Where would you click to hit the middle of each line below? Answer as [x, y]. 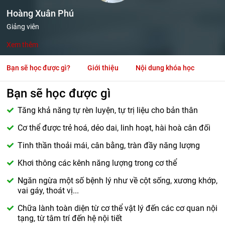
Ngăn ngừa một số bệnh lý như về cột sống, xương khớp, [118, 181]
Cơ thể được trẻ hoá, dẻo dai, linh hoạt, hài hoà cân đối [114, 128]
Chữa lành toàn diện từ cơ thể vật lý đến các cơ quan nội [118, 208]
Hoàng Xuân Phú [40, 13]
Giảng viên [23, 27]
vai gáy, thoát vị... [48, 191]
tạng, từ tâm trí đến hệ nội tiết [70, 218]
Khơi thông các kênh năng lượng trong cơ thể [97, 163]
